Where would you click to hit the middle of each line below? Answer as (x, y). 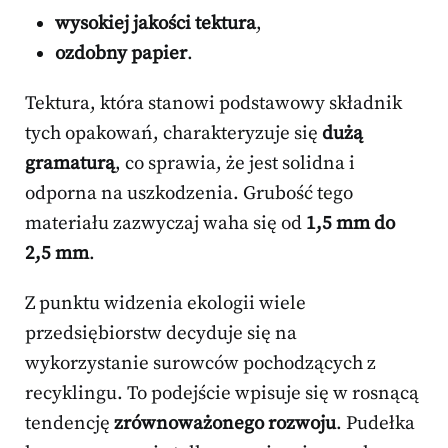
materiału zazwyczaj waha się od (165, 224)
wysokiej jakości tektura (155, 24)
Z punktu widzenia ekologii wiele (165, 304)
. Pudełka (375, 424)
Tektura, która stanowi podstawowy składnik (213, 104)
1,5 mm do (350, 224)
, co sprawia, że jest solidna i (235, 164)
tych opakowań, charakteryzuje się (173, 134)
